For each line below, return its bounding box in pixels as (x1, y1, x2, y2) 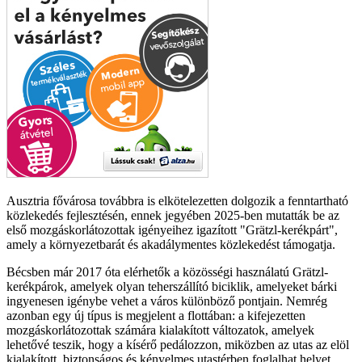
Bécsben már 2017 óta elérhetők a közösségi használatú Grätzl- (6, 264, 328, 279)
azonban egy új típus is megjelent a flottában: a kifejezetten (6, 308, 305, 322)
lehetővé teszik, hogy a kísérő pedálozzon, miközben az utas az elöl (6, 337, 349, 351)
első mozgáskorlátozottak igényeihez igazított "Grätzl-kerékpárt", (6, 222, 338, 237)
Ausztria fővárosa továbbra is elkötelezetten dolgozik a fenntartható (6, 193, 348, 208)
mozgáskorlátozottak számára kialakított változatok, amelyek (6, 322, 314, 337)
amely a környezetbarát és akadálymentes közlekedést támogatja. (6, 237, 335, 251)
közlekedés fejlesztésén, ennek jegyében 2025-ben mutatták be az (6, 208, 339, 222)
